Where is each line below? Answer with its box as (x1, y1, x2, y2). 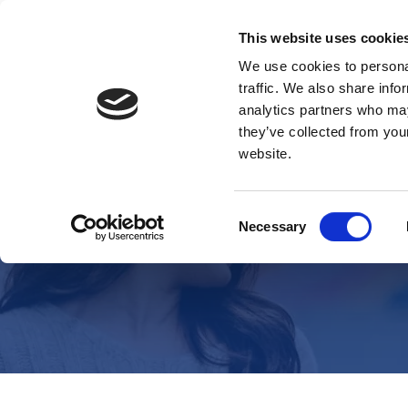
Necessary (239, 218, 307, 234)
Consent (238, 207, 289, 223)
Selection (238, 229, 294, 245)
